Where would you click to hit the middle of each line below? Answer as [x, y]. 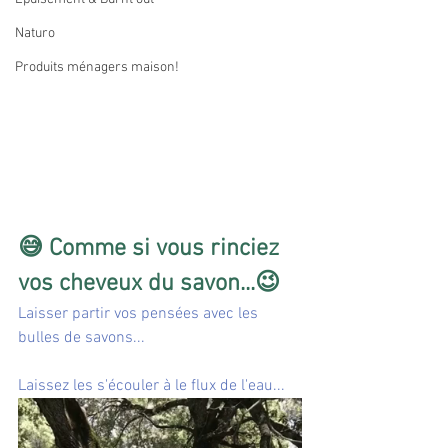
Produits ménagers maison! [97, 67]
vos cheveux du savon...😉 [149, 284]
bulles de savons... [81, 338]
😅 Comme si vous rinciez [151, 249]
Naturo [35, 33]
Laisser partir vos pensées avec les [140, 314]
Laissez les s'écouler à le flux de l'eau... [151, 386]
